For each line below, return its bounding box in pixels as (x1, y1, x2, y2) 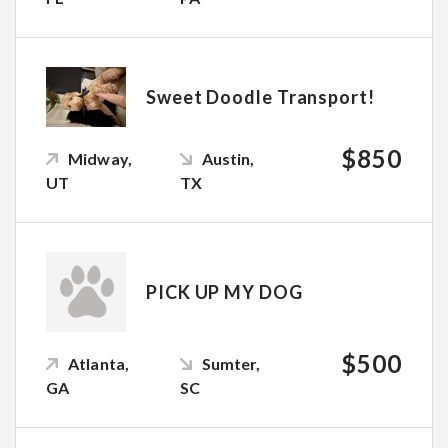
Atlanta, (68, 353, 130, 373)
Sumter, (201, 353, 261, 373)
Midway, (68, 148, 133, 168)
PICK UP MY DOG (146, 280, 303, 303)
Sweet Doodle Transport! (146, 85, 375, 108)
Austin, (201, 148, 255, 168)
